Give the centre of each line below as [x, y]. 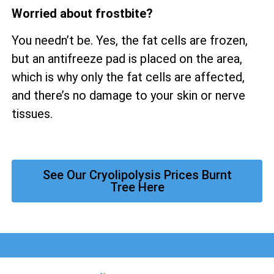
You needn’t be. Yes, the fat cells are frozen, [130, 41]
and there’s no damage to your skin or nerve [128, 96]
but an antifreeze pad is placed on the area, [127, 59]
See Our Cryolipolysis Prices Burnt [137, 175]
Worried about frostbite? [82, 13]
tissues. [32, 114]
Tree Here [137, 187]
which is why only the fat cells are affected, [128, 77]
